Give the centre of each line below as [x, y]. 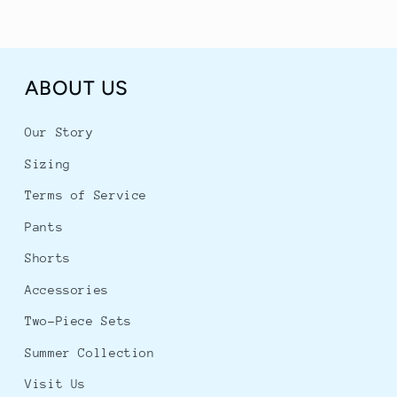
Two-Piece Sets [78, 321]
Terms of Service [86, 195]
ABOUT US [77, 89]
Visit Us [56, 384]
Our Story [59, 132]
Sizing [48, 163]
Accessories [67, 289]
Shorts [48, 258]
